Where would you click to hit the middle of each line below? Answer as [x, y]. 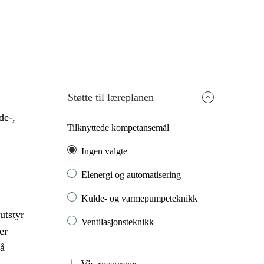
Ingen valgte [105, 151]
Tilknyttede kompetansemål [118, 128]
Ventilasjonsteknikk [118, 222]
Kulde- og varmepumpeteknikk [140, 199]
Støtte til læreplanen [111, 98]
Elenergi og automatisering [131, 175]
